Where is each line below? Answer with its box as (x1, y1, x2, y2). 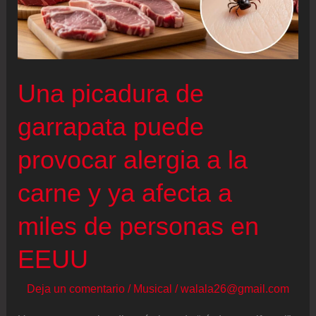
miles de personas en (18, 211, 260, 241)
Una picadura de (18, 78, 205, 108)
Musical (133, 282, 172, 296)
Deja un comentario (27, 282, 125, 296)
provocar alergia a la (18, 145, 248, 174)
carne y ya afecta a (18, 178, 233, 207)
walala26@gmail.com (181, 282, 289, 296)
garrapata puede (18, 111, 205, 141)
